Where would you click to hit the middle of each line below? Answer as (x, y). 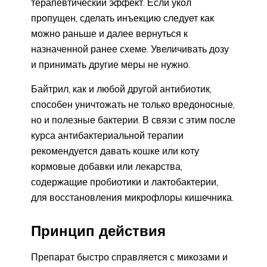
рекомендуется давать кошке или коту (115, 151)
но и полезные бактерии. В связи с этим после (133, 120)
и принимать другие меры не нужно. (111, 65)
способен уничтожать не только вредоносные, (133, 105)
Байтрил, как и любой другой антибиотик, (121, 89)
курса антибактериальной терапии (107, 136)
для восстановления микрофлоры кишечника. (132, 198)
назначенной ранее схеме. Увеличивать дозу (130, 49)
